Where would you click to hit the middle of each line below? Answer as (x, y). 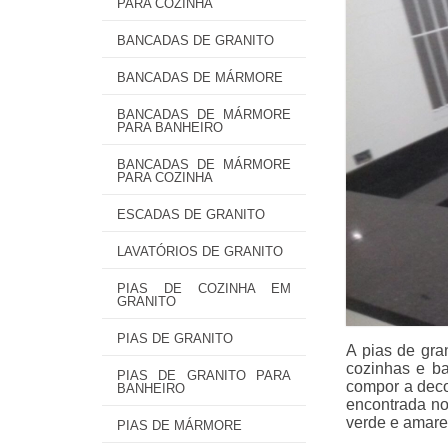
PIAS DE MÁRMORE (179, 425)
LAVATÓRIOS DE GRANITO (200, 251)
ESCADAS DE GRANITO (191, 214)
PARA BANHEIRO (170, 127)
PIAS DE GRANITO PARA (204, 375)
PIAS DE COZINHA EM (204, 288)
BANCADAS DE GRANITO (195, 40)
